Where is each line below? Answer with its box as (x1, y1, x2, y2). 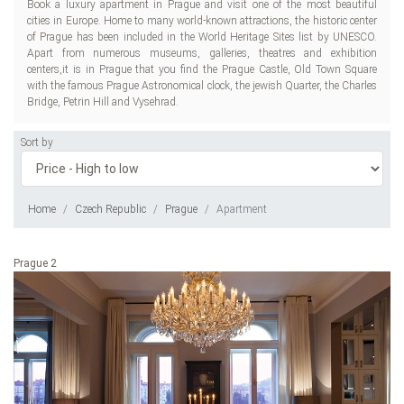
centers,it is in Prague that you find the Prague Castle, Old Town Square (27, 63, 377, 76)
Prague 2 (14, 257, 57, 270)
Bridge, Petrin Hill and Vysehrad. (27, 96, 179, 108)
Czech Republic (75, 203, 146, 216)
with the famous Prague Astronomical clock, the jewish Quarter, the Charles (27, 79, 377, 92)
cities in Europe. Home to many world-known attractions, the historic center (27, 14, 377, 27)
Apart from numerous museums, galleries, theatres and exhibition (27, 47, 377, 60)
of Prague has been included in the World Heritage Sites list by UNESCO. (27, 31, 377, 43)
